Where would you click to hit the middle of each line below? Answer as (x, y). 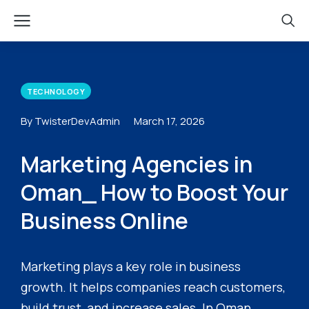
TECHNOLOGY (56, 91)
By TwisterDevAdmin (70, 121)
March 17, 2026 (169, 121)
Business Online (104, 221)
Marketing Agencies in (137, 164)
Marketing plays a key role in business (131, 266)
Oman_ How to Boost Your (154, 192)
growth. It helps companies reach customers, (153, 287)
